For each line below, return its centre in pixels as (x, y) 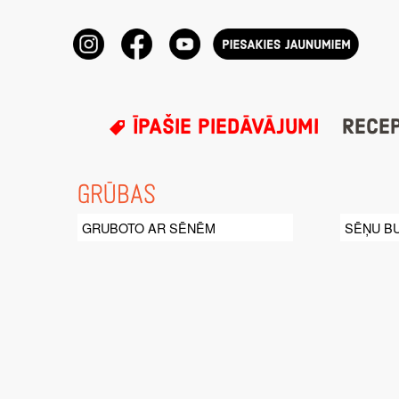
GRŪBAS (117, 195)
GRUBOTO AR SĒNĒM (149, 228)
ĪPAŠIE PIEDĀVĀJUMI (222, 127)
